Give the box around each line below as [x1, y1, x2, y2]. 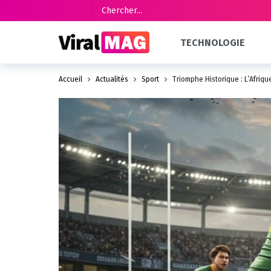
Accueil [59, 75, 82, 83]
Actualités [96, 75, 128, 83]
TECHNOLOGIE [180, 36, 246, 48]
